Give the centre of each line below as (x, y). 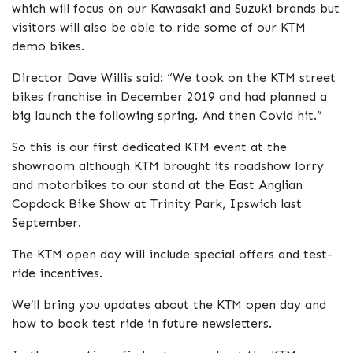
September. (46, 223)
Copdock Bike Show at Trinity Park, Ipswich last (157, 204)
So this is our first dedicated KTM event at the (149, 147)
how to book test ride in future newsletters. (142, 323)
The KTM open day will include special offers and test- (172, 254)
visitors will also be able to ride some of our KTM (159, 27)
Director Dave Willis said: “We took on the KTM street (174, 78)
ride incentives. (57, 273)
